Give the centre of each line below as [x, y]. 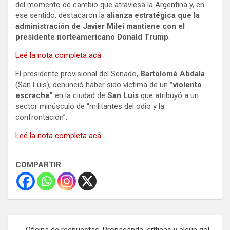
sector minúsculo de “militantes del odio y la [90, 106]
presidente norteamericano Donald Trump [92, 37]
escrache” [34, 95]
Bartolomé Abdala [172, 74]
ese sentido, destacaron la [61, 15]
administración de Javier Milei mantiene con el [100, 26]
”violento [186, 84]
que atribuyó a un [169, 95]
